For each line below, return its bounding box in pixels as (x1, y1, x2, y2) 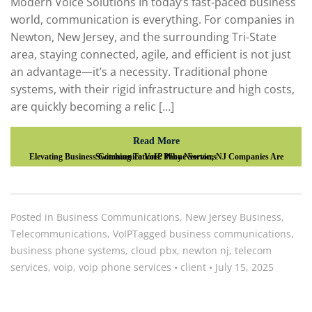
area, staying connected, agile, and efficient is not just (10, 47, 291, 63)
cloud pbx (131, 243, 177, 257)
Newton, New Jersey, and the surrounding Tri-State (10, 29, 276, 45)
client (178, 260, 209, 274)
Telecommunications (10, 226, 107, 240)
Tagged (132, 226, 169, 240)
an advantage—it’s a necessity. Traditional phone (10, 64, 267, 80)
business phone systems (10, 243, 125, 257)
